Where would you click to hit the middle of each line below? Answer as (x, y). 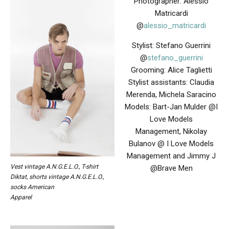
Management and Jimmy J (171, 156)
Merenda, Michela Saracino (171, 95)
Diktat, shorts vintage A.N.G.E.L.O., (57, 177)
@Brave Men (171, 168)
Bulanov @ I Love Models (171, 144)
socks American (32, 187)
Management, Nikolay (171, 132)
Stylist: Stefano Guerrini (171, 46)
